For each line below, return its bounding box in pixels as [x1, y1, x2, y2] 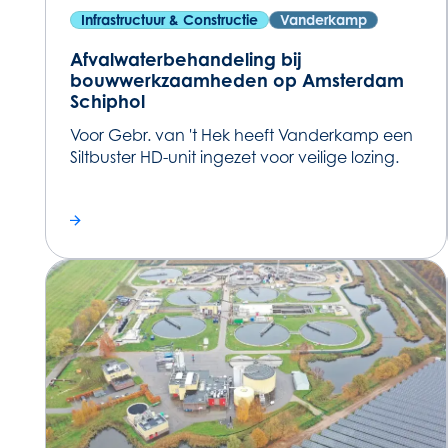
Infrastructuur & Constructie [80, 10, 258, 28]
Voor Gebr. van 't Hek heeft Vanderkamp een [69, 124, 413, 145]
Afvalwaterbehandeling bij [69, 47, 302, 70]
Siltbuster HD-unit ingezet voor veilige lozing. [69, 146, 399, 167]
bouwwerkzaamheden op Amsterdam [69, 68, 404, 91]
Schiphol [69, 89, 145, 112]
